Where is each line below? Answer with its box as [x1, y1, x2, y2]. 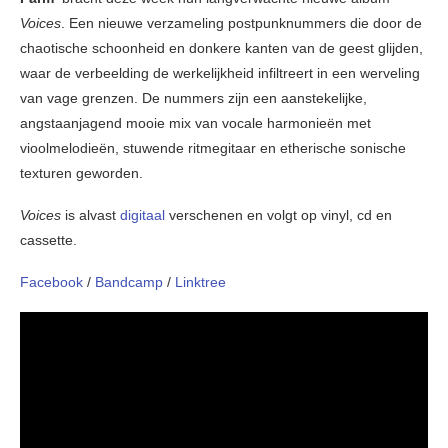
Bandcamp [95, 274, 167, 291]
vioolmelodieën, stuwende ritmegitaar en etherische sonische [20, 140, 406, 157]
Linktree [175, 274, 226, 291]
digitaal [120, 207, 169, 224]
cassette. [20, 232, 77, 249]
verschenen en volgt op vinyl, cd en [169, 207, 392, 224]
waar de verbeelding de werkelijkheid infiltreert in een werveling [20, 65, 420, 82]
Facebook [20, 274, 87, 291]
